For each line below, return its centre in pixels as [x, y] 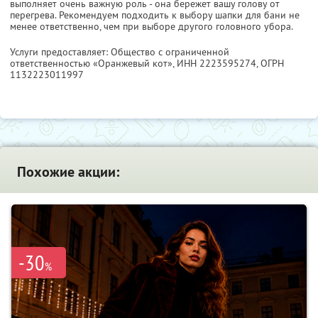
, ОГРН [270, 64]
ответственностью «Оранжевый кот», [93, 64]
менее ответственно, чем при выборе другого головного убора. [152, 27]
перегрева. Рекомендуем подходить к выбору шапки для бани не [155, 15]
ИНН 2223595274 [216, 64]
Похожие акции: [68, 172]
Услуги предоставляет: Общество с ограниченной [120, 52]
